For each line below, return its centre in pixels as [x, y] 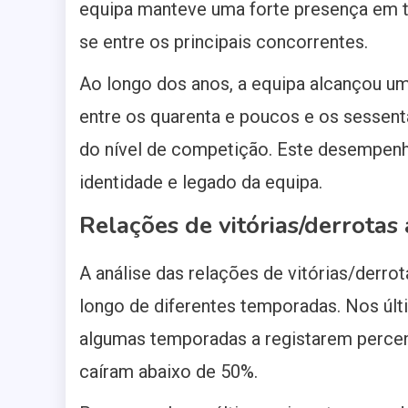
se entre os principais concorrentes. [224, 42]
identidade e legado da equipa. [201, 183]
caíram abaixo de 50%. [168, 372]
